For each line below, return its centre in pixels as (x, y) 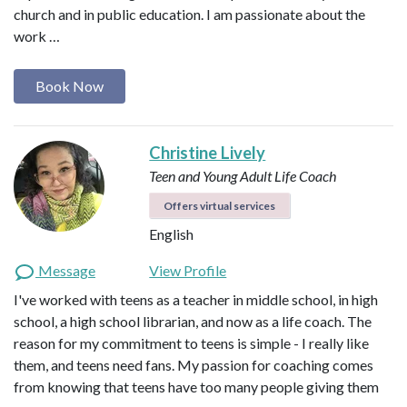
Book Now (69, 86)
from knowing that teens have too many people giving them (196, 387)
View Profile (188, 271)
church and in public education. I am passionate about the (189, 14)
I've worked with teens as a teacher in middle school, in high (196, 300)
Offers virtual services (220, 206)
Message (65, 271)
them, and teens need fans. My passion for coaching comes (194, 365)
